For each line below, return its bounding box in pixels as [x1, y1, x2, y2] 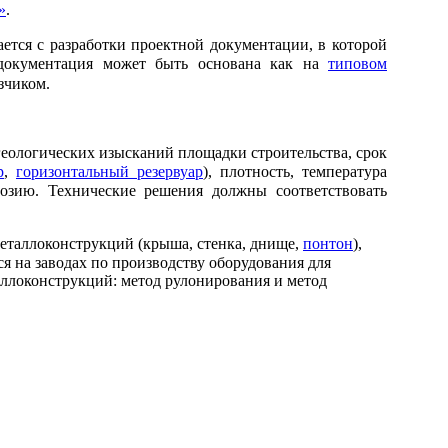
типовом [328, 54, 387, 72]
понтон [303, 234, 353, 252]
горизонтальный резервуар [16, 162, 203, 180]
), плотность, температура [203, 162, 387, 180]
